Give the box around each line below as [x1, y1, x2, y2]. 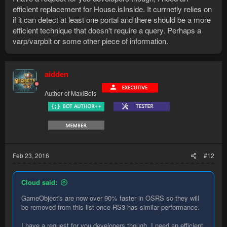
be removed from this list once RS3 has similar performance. [21, 202, 200, 212]
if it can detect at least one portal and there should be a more [13, 14, 211, 25]
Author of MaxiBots [45, 89, 96, 98]
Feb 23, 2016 [13, 151, 49, 160]
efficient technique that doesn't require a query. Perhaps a [13, 25, 201, 36]
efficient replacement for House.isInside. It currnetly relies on [13, 4, 212, 15]
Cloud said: [21, 177, 57, 187]
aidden [45, 68, 68, 80]
